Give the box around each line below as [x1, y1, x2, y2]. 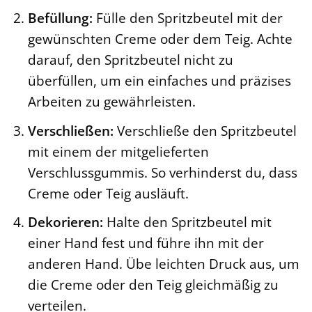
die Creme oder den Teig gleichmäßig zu [27, 275, 279, 295]
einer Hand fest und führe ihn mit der [27, 233, 264, 253]
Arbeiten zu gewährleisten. [27, 92, 196, 111]
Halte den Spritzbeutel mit [102, 212, 272, 232]
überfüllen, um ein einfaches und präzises [27, 71, 291, 91]
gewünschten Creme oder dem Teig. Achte [27, 29, 292, 49]
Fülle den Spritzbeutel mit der [92, 8, 283, 28]
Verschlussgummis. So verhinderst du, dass [27, 162, 297, 182]
